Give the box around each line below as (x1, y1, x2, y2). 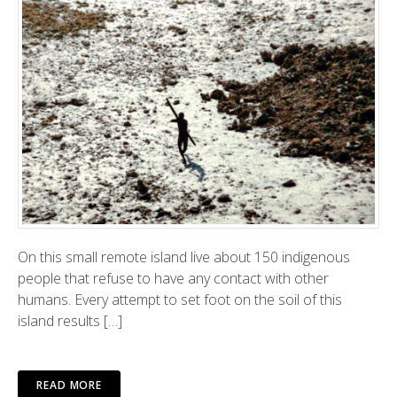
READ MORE (36, 377, 103, 393)
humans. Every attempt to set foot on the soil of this (18, 289, 342, 309)
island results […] (18, 310, 122, 331)
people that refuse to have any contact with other (18, 268, 329, 288)
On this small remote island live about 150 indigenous (18, 246, 350, 267)
